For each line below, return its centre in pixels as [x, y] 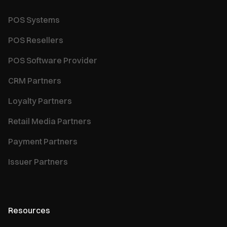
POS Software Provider [53, 60]
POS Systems [34, 20]
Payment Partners [43, 141]
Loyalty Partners [40, 101]
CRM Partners [35, 80]
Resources [29, 210]
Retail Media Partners [50, 121]
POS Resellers [36, 40]
